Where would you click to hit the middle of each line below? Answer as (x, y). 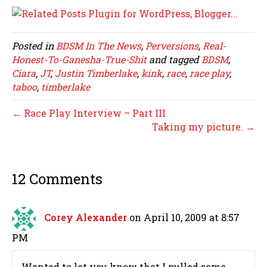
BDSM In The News (99, 46)
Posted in (34, 46)
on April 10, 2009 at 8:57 (184, 218)
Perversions (172, 46)
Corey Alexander (86, 218)
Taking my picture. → (204, 127)
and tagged (174, 60)
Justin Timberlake (96, 73)
